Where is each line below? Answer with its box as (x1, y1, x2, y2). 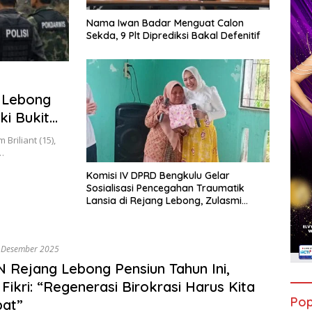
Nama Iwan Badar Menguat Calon (86, 17, 244, 30)
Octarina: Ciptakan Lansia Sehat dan (86, 207, 256, 220)
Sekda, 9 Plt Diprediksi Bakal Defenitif (86, 29, 260, 42)
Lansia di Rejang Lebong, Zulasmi (86, 194, 242, 208)
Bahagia (86, 219, 125, 233)
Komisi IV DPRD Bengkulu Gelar (86, 169, 230, 182)
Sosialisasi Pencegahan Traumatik (86, 182, 244, 195)
